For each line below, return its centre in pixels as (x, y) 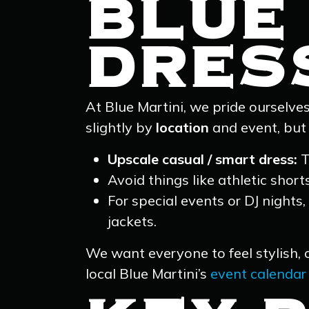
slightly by (121, 127)
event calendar (258, 273)
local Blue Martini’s (148, 273)
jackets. (132, 221)
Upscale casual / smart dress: (202, 159)
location (182, 127)
